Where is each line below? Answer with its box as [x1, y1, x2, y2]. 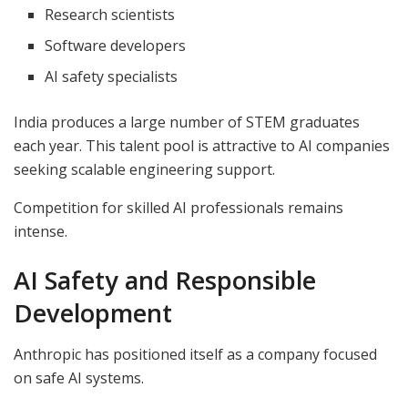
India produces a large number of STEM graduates [14, 112, 360, 133]
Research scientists [45, 5, 176, 25]
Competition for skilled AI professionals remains [14, 198, 343, 219]
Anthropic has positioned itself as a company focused [14, 343, 377, 364]
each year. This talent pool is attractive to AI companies [14, 136, 390, 157]
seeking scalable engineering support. [14, 159, 275, 180]
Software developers [45, 36, 187, 56]
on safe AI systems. [14, 367, 144, 388]
